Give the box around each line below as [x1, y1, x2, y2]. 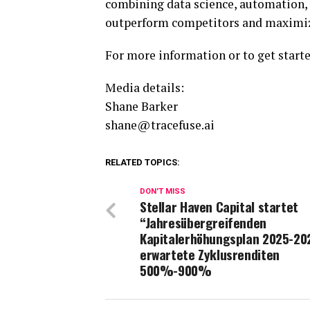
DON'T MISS [140, 187, 185, 197]
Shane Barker [105, 98, 178, 115]
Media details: [105, 80, 184, 96]
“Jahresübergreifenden [140, 212, 266, 233]
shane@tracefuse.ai [105, 117, 215, 134]
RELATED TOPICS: [105, 157, 180, 168]
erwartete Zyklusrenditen [140, 244, 280, 265]
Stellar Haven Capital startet [140, 197, 298, 217]
